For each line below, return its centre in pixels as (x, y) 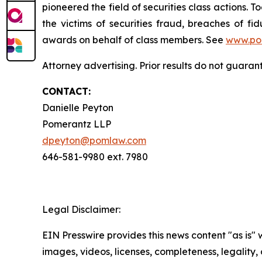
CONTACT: (66, 91)
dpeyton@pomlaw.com (94, 140)
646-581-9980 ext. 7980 (95, 157)
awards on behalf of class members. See (134, 40)
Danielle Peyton (78, 108)
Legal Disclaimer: (81, 209)
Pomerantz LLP (77, 124)
